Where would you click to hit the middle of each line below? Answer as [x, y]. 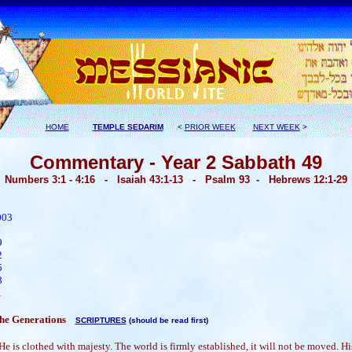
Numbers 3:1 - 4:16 [50, 180]
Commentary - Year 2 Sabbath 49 [176, 162]
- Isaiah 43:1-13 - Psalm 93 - [182, 180]
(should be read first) [167, 320]
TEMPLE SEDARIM [128, 127]
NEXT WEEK [276, 127]
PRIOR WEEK [210, 127]
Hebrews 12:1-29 [308, 180]
